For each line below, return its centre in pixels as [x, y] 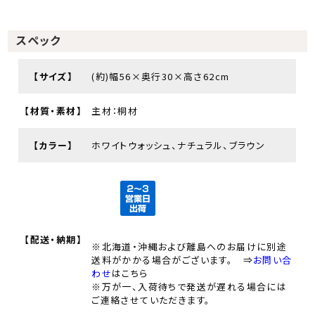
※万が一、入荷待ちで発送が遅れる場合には [189, 287]
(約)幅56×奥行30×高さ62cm [161, 77]
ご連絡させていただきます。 [151, 300]
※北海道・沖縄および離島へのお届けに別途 [189, 247]
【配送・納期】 [53, 240]
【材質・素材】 [53, 111]
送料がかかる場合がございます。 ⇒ [173, 260]
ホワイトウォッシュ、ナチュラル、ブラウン [179, 146]
